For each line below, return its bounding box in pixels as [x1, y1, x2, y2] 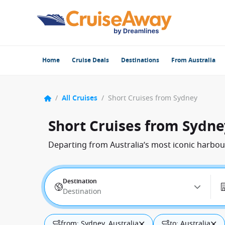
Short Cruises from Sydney [108, 93, 197, 103]
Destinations [121, 56, 159, 65]
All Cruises [62, 93, 97, 103]
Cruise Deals [72, 56, 109, 65]
